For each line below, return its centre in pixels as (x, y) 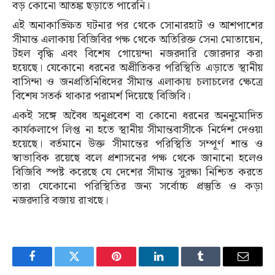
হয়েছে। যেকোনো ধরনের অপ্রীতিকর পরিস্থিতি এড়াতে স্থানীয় (137, 68)
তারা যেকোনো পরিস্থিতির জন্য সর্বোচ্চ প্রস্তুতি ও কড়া (137, 187)
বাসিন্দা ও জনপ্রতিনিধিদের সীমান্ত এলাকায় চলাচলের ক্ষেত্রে (137, 82)
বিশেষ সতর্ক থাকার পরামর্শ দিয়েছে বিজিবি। (101, 96)
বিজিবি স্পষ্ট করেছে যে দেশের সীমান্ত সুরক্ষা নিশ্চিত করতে (137, 172)
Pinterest (135, 265)
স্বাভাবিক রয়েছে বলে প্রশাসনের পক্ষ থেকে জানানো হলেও (137, 158)
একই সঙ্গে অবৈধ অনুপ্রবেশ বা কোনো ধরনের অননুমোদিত (137, 116)
